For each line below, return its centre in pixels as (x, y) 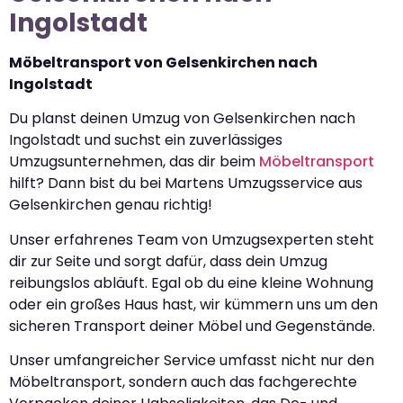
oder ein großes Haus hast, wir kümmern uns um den (193, 304)
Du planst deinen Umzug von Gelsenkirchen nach (182, 119)
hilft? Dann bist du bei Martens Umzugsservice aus (186, 184)
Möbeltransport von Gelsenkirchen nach (163, 62)
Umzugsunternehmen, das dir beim (134, 162)
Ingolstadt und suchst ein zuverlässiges (146, 140)
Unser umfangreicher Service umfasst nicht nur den (192, 361)
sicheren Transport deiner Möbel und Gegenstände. (192, 326)
